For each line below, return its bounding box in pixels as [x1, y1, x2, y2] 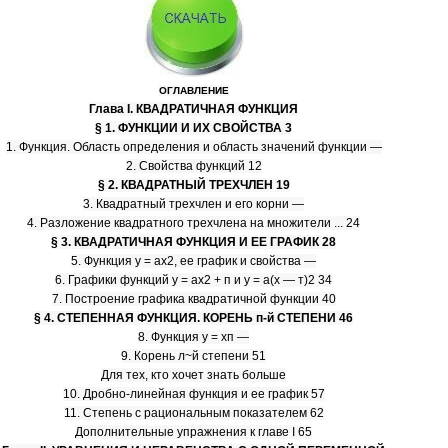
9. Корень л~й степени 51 [121, 349, 266, 363]
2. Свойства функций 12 [125, 159, 262, 173]
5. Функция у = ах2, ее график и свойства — [71, 254, 316, 268]
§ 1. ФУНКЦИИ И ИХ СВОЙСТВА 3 [95, 121, 292, 135]
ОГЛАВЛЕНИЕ [158, 85, 229, 96]
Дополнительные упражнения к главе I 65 [75, 425, 312, 439]
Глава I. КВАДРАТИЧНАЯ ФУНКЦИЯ [89, 102, 298, 116]
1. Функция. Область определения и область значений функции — [5, 140, 382, 154]
